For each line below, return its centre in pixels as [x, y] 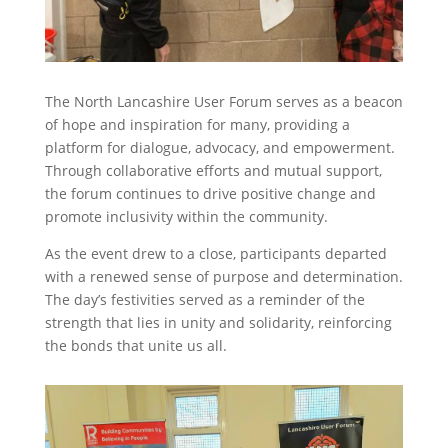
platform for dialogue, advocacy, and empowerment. [219, 148]
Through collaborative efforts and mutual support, [213, 171]
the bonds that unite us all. [135, 346]
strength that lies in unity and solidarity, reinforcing [218, 323]
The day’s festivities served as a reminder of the [204, 300]
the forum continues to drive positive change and [210, 194]
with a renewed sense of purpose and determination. [223, 277]
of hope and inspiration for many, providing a [197, 125]
